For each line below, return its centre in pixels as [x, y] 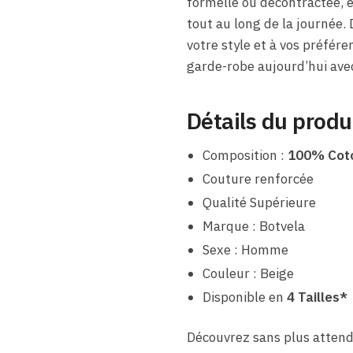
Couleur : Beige [248, 273]
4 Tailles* [317, 297]
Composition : [243, 155]
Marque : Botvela [253, 226]
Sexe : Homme [245, 249]
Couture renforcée [258, 178]
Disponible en [244, 297]
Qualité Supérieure [259, 202]
